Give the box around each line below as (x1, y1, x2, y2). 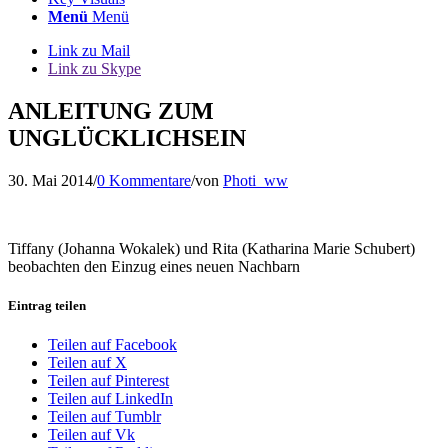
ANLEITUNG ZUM (8, 97, 214, 124)
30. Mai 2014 (8, 171, 93, 189)
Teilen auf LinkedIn (48, 390, 173, 408)
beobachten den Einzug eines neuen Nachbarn (8, 257, 300, 275)
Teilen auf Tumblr (48, 408, 161, 426)
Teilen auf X (48, 354, 127, 372)
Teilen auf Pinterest (48, 372, 169, 390)
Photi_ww (223, 171, 288, 189)
